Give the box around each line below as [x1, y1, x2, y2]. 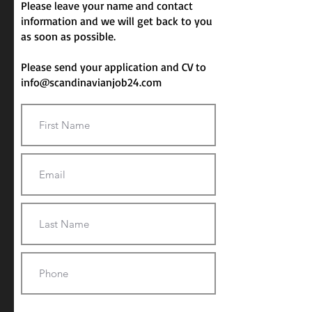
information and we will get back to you [21, 14, 212, 28]
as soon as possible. [21, 29, 116, 43]
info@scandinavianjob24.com [21, 75, 162, 89]
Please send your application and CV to [21, 60, 206, 74]
